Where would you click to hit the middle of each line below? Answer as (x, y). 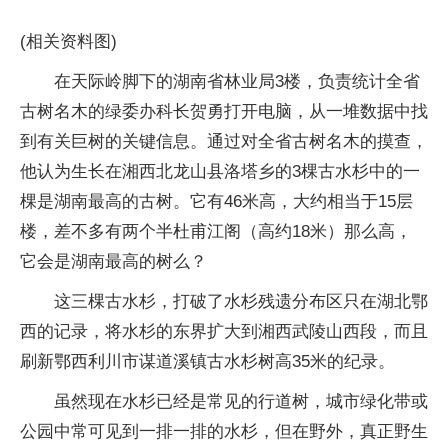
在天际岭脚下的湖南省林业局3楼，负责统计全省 (237, 81)
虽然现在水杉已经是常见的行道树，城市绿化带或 (241, 401)
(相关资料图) (68, 41)
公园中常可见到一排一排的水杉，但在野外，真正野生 (224, 431)
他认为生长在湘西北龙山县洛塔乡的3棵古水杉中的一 (220, 171)
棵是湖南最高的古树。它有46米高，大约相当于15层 (216, 201)
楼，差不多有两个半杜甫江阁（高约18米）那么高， (216, 231)
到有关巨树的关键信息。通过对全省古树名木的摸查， (224, 141)
